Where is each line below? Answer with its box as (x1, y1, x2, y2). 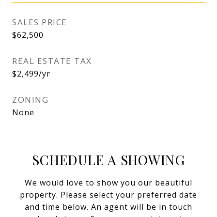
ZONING (12, 94, 48, 105)
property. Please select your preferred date (20, 189, 197, 200)
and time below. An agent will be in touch (25, 201, 192, 212)
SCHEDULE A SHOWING (32, 151, 185, 169)
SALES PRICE (12, 16, 67, 28)
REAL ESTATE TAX (12, 55, 92, 66)
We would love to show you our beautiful (25, 177, 192, 188)
